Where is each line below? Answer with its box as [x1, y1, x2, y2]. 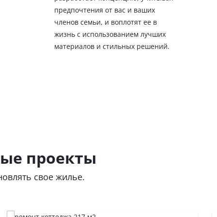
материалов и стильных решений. [54, 42, 170, 51]
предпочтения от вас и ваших [54, 5, 155, 15]
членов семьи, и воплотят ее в [54, 17, 157, 27]
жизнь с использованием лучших [54, 30, 166, 39]
